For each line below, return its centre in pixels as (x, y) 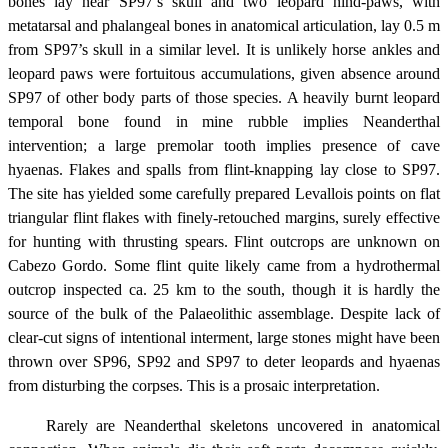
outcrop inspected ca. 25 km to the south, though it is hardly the (224, 290)
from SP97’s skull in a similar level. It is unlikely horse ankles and (224, 50)
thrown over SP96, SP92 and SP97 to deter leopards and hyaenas (224, 362)
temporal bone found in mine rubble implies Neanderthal (224, 122)
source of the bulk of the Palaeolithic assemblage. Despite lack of (224, 314)
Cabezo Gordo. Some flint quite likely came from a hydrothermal (224, 266)
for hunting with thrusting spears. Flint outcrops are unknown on (224, 242)
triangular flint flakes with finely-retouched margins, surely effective (224, 218)
